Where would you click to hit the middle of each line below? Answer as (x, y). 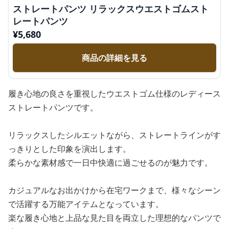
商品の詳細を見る (114, 58)
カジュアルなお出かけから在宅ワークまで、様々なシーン (114, 190)
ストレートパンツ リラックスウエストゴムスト (111, 9)
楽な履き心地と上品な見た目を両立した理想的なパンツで (114, 218)
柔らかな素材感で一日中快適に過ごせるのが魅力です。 (110, 163)
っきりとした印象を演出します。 (70, 149)
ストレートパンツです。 (53, 107)
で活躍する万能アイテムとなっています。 (86, 204)
